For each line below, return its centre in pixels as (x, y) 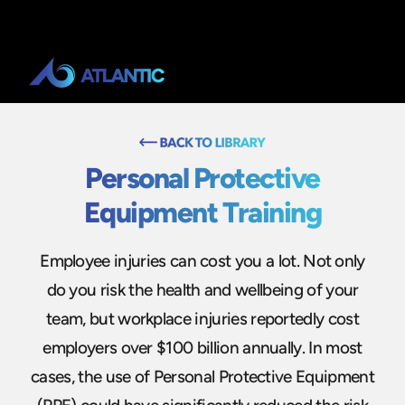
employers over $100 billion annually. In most (202, 347)
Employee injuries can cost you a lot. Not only (202, 260)
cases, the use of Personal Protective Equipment (202, 376)
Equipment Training (202, 212)
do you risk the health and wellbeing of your (202, 289)
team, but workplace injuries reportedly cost (202, 318)
